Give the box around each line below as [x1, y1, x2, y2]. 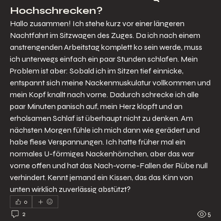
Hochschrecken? [10, 4, 103, 17]
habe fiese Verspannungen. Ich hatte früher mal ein [10, 137, 185, 147]
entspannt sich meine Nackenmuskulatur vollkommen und [10, 77, 211, 87]
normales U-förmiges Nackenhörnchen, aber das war [10, 148, 194, 158]
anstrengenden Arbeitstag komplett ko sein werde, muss [10, 42, 202, 52]
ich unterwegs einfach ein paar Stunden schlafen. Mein [10, 54, 198, 64]
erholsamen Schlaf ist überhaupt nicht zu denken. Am [10, 113, 193, 123]
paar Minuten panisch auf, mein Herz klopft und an [10, 101, 183, 111]
